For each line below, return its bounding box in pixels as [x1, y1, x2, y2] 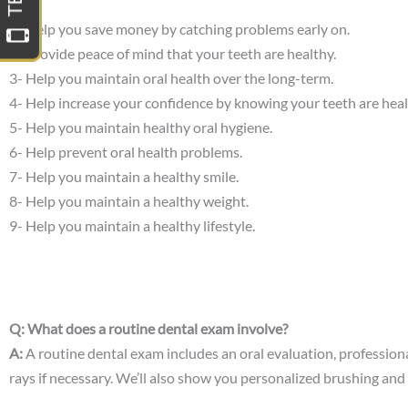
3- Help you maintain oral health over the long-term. [9, 68, 333, 87]
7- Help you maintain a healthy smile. [9, 167, 239, 185]
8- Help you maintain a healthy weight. [9, 191, 249, 209]
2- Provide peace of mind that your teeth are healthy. [9, 44, 336, 62]
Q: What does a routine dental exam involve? [9, 319, 288, 337]
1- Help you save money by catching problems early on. [9, 19, 350, 37]
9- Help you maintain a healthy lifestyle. [9, 216, 255, 234]
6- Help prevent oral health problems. [9, 142, 242, 160]
